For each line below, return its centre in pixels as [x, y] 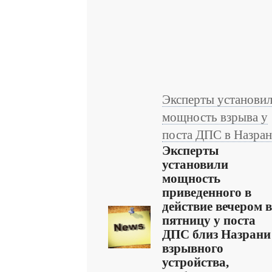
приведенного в [207, 192]
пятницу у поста [209, 220]
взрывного [193, 248]
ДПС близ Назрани [216, 234]
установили [195, 165]
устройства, [195, 262]
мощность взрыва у [215, 117]
